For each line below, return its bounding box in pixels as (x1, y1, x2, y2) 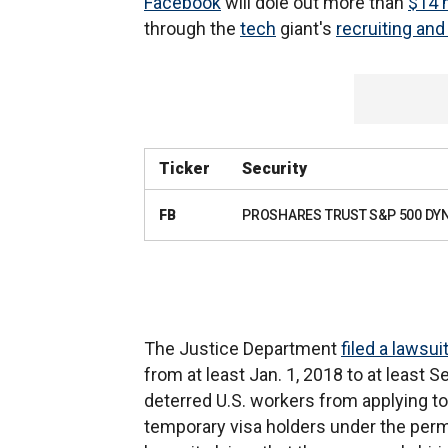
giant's (276, 18, 336, 39)
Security (242, 159, 307, 178)
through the (144, 18, 240, 39)
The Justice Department (144, 338, 341, 359)
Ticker (159, 159, 210, 178)
